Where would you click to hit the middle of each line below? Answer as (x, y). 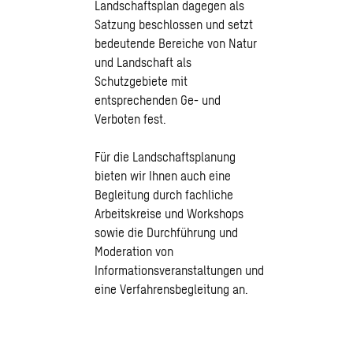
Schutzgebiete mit (141, 81)
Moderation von (134, 251)
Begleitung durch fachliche (164, 194)
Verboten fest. (130, 119)
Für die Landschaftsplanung (165, 156)
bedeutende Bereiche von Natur (176, 43)
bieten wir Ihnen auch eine (163, 175)
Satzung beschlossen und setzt (174, 24)
